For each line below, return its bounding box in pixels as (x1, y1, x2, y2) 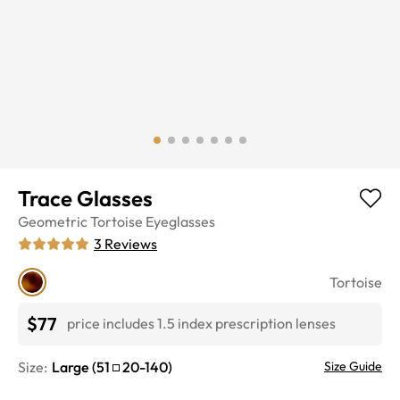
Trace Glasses (18, 184, 153, 212)
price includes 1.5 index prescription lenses (67, 314, 336, 333)
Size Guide (324, 357, 382, 374)
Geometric (18, 212, 87, 230)
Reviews (104, 234, 157, 253)
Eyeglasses (146, 212, 215, 230)
